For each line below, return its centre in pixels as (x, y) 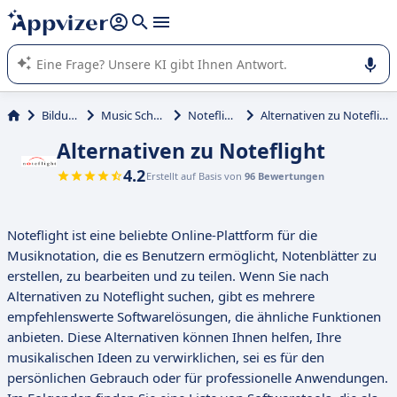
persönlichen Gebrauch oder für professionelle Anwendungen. (198, 378)
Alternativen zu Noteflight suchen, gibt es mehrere (161, 296)
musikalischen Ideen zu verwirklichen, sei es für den (166, 358)
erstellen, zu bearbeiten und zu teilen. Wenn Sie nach (168, 276)
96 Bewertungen (284, 176)
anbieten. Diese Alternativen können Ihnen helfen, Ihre (174, 337)
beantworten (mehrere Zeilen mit (111, 14)
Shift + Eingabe (242, 14)
